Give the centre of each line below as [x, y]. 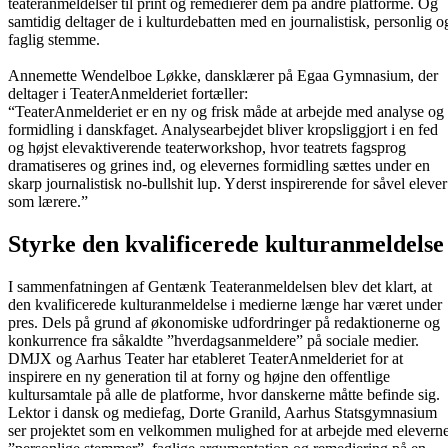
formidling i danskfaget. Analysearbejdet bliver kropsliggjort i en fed [223, 130]
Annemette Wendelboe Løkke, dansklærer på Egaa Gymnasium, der [223, 76]
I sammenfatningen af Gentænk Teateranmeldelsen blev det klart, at [220, 287]
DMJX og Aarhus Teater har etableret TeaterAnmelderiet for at [205, 359]
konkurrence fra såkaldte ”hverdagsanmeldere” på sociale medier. [213, 341]
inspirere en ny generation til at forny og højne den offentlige [199, 377]
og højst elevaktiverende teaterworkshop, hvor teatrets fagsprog [207, 148]
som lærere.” [48, 202]
